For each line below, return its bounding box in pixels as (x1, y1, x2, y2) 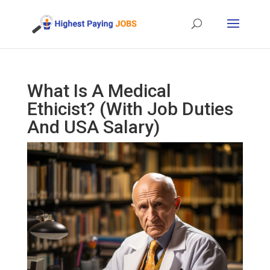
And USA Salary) (27, 116, 160, 137)
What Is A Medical (27, 80, 171, 101)
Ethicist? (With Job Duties (27, 98, 233, 119)
